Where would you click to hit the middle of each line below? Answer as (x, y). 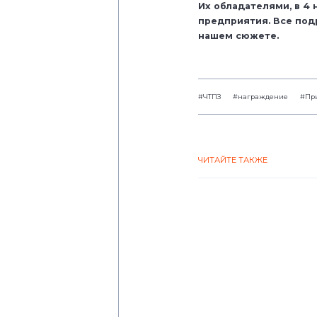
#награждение (260, 97)
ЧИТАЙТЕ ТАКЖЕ (233, 160)
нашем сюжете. (238, 35)
